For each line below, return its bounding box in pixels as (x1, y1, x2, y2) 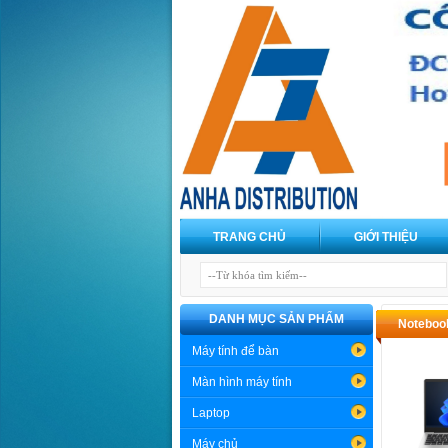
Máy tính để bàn (192, 344, 279, 358)
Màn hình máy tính (192, 375, 292, 389)
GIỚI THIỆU (354, 230, 418, 244)
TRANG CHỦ (213, 230, 286, 244)
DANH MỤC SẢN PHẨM (209, 312, 344, 326)
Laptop (192, 406, 230, 420)
